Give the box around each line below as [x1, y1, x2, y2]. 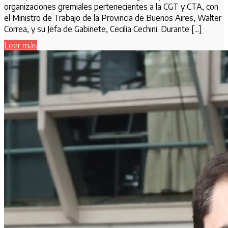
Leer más [4, 40, 37, 51]
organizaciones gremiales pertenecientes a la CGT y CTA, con [4, 1, 218, 12]
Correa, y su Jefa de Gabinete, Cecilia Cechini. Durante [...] [4, 23, 202, 34]
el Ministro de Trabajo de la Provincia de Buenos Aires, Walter [4, 12, 221, 23]
